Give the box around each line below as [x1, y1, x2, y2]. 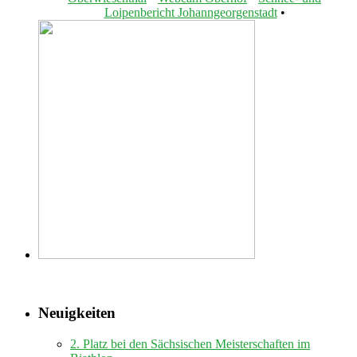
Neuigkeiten [38, 304, 116, 322]
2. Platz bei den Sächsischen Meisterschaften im [70, 336, 310, 351]
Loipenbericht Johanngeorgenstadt [104, 6, 277, 20]
